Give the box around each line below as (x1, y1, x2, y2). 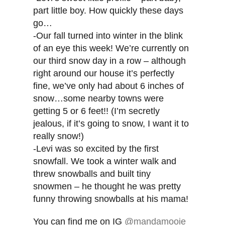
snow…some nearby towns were (33, 93, 164, 104)
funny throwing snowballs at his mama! (33, 194, 189, 204)
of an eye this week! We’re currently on (33, 43, 189, 54)
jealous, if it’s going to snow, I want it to (33, 119, 189, 129)
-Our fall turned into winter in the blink (33, 31, 183, 41)
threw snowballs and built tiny (33, 169, 151, 179)
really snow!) (33, 131, 84, 142)
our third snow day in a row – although (33, 56, 186, 66)
